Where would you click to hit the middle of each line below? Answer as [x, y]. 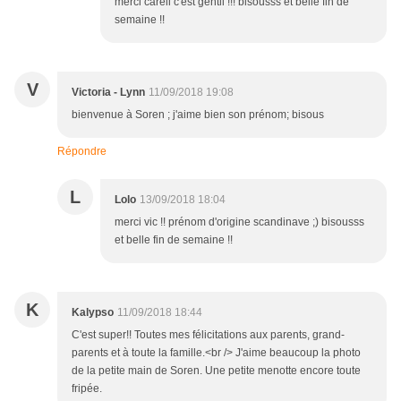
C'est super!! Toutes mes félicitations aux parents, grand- [208, 335]
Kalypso [93, 313]
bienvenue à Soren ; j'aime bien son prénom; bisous [198, 115]
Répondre [82, 152]
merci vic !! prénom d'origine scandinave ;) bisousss [239, 222]
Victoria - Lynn [108, 93]
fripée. [87, 389]
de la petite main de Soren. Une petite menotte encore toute [216, 371]
